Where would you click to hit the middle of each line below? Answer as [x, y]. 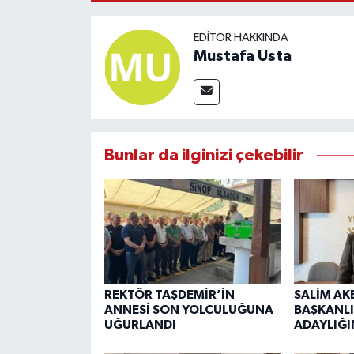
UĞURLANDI [140, 325]
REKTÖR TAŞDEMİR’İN [169, 295]
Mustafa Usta [242, 56]
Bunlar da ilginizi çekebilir [203, 155]
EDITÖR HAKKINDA [241, 37]
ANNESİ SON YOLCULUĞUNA [188, 310]
